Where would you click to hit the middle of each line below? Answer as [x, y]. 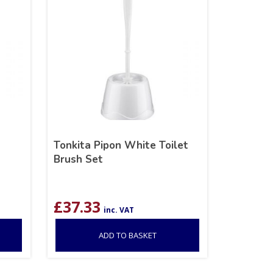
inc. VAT [119, 210]
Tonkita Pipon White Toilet [121, 145]
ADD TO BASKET [127, 235]
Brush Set [79, 159]
